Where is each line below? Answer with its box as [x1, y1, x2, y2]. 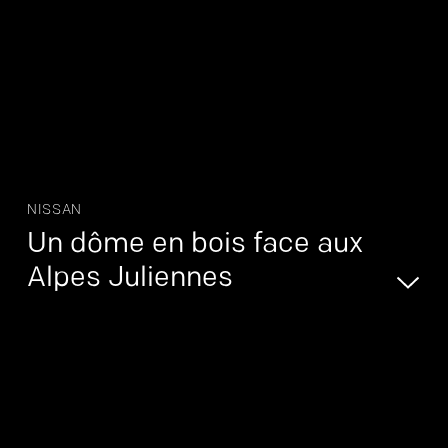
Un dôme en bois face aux [26, 231, 363, 260]
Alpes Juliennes [26, 265, 233, 294]
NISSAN [26, 203, 83, 219]
